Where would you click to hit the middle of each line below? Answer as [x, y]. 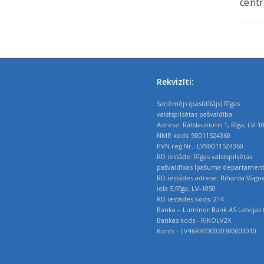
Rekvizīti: [176, 81]
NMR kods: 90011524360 [194, 135]
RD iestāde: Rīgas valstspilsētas [205, 156]
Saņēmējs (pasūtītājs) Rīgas [199, 103]
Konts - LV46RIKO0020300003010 [207, 230]
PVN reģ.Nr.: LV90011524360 [200, 146]
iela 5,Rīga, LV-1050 [187, 188]
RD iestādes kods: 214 [191, 199]
